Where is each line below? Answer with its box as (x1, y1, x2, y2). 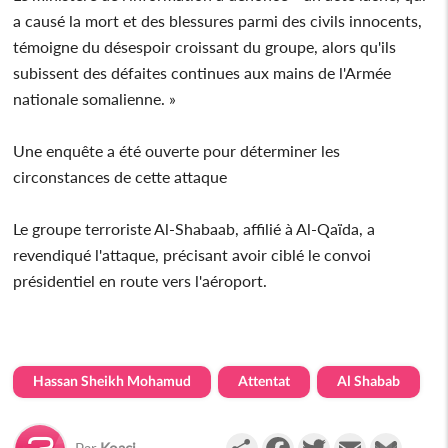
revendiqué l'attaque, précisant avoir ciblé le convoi (13, 244, 372, 264)
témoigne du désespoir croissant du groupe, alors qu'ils (13, 36, 397, 56)
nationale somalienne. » (13, 88, 177, 108)
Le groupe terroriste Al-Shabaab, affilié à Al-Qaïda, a (13, 218, 376, 238)
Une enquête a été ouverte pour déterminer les (13, 140, 341, 160)
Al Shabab (337, 371, 401, 389)
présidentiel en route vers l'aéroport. (13, 270, 268, 290)
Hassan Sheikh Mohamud (33, 371, 192, 389)
